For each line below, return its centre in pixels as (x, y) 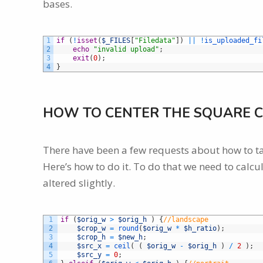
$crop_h (91, 237)
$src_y (89, 254)
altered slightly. (79, 183)
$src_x (89, 246)
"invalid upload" (126, 49)
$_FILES (116, 40)
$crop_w (91, 228)
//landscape (186, 219)
